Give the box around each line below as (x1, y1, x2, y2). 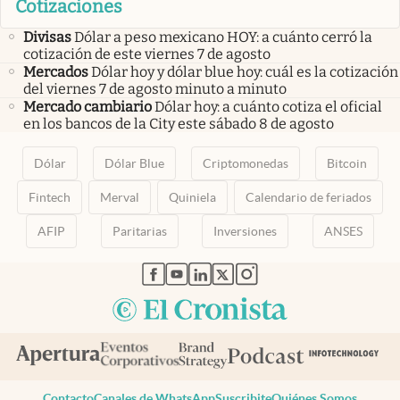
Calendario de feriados (245, 189, 371, 204)
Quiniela (168, 189, 216, 204)
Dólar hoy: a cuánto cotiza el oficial (154, 97, 382, 115)
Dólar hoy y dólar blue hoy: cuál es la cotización (91, 62, 398, 80)
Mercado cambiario (23, 97, 152, 115)
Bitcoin (326, 155, 367, 171)
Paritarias (112, 223, 167, 238)
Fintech (29, 189, 71, 204)
